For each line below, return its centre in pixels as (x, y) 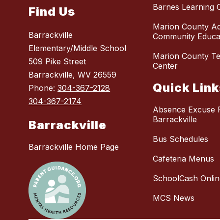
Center (165, 66)
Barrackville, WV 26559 (73, 75)
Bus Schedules (181, 139)
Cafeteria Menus (184, 159)
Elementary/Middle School (78, 48)
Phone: (43, 88)
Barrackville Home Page (74, 147)
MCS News (174, 198)
